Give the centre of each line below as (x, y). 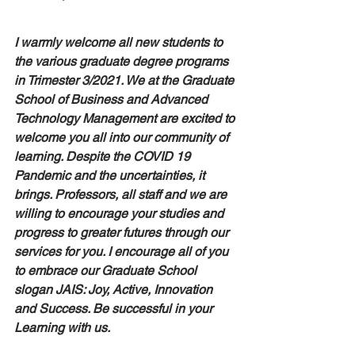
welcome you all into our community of (123, 137)
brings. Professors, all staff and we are (122, 195)
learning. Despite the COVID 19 (104, 157)
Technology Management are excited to (126, 118)
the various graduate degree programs (123, 61)
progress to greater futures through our (123, 233)
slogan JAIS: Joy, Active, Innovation (115, 290)
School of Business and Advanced (113, 99)
